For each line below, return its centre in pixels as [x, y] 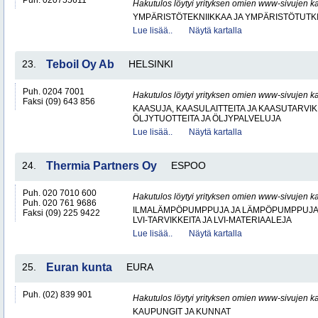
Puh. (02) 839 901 [57, 295]
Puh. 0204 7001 [54, 92]
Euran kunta [79, 267]
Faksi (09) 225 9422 [61, 213]
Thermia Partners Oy [102, 166]
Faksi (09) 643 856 [59, 102]
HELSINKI [151, 64]
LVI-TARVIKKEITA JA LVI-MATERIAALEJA [212, 220]
